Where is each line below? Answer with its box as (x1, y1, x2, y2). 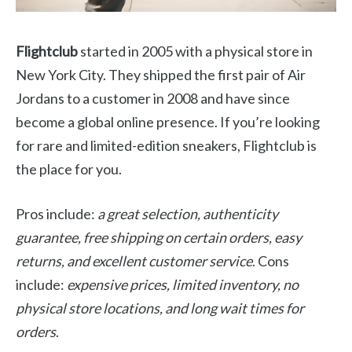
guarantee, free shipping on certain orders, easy (16, 229, 302, 247)
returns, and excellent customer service (16, 252, 252, 270)
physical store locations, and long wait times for (16, 299, 304, 317)
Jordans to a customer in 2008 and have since (16, 90, 290, 108)
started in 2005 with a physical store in (78, 42, 313, 60)
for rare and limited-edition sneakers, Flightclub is (16, 137, 317, 155)
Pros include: (16, 205, 97, 223)
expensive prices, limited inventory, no (67, 276, 299, 294)
